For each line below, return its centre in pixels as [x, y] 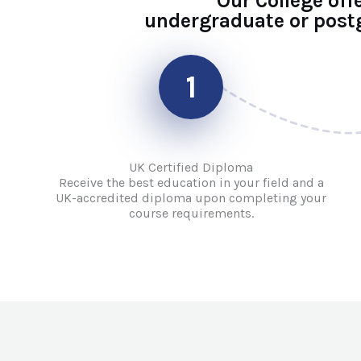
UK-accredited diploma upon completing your [191, 198]
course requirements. [191, 213]
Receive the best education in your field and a [191, 183]
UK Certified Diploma [191, 167]
